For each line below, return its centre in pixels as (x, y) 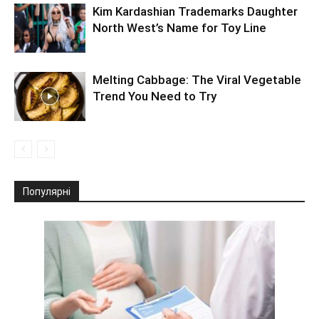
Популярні (47, 192)
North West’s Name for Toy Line (179, 28)
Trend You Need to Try (155, 96)
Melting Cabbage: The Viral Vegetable (197, 80)
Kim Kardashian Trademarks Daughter (195, 11)
